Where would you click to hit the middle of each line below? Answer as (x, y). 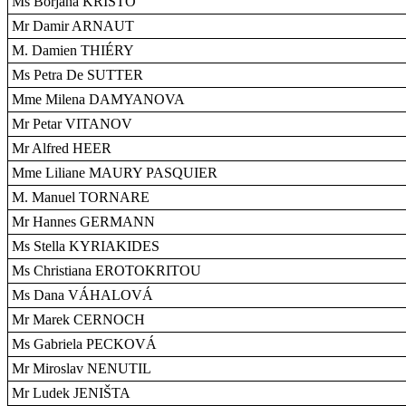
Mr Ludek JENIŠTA (71, 393)
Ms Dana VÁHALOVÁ (82, 295)
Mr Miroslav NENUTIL (82, 368)
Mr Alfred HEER (62, 148)
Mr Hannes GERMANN (83, 222)
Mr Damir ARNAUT (73, 26)
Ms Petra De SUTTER (77, 75)
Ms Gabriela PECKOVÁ (84, 344)
